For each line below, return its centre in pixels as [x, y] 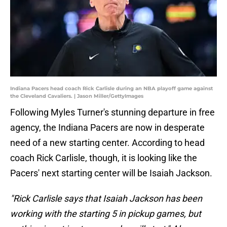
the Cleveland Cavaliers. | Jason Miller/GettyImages [77, 96]
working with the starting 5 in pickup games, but [106, 214]
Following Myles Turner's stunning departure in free [112, 112]
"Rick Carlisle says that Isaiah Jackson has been [106, 199]
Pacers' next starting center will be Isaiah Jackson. [111, 173]
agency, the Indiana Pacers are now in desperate [107, 128]
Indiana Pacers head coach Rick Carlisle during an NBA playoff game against [111, 89]
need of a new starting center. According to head [107, 143]
